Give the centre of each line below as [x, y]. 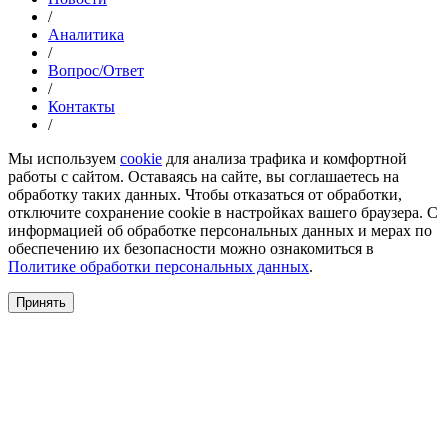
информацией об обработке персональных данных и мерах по [220, 230]
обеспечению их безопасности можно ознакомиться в [191, 248]
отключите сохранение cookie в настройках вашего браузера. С [223, 212]
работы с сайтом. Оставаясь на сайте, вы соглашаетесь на [203, 176]
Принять [41, 302]
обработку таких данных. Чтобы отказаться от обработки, [205, 194]
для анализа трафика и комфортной [284, 158]
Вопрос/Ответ [96, 70]
